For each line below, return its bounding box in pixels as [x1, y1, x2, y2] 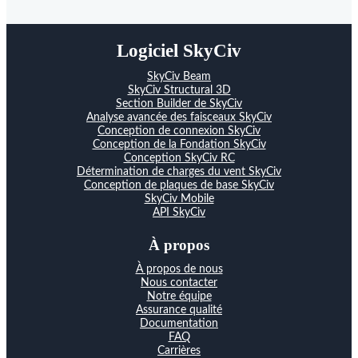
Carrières [157, 344, 201, 356]
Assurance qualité [136, 304, 222, 316]
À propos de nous [135, 263, 223, 275]
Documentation [140, 317, 218, 329]
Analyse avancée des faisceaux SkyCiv [86, 111, 272, 123]
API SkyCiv [153, 206, 205, 218]
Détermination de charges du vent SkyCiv [77, 165, 281, 177]
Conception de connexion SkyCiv [97, 125, 261, 137]
